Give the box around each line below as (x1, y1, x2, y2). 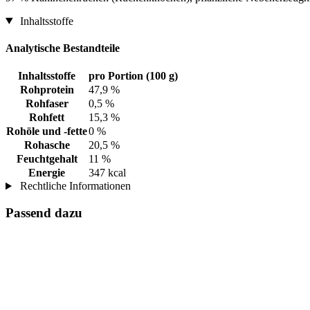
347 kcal (89, 167, 126, 179)
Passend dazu (6, 205, 82, 220)
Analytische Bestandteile (6, 42, 120, 54)
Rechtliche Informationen (17, 180, 131, 192)
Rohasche (24, 139, 70, 152)
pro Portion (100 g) (89, 70, 178, 82)
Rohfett (29, 111, 64, 124)
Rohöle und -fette (6, 125, 87, 138)
